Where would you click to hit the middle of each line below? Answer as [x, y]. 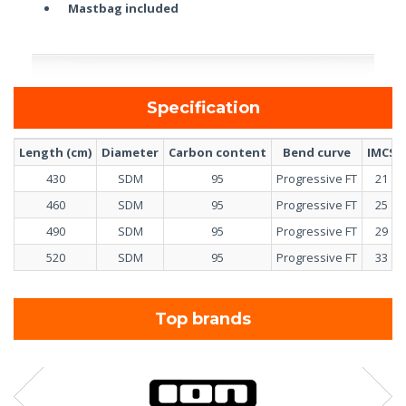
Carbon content [217, 152]
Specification [208, 107]
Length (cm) [55, 152]
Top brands [208, 319]
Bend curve [317, 152]
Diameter [130, 152]
